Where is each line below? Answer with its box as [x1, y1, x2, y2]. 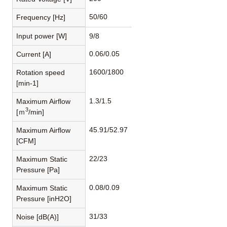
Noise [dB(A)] [16, 212, 59, 221]
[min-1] [16, 79, 39, 87]
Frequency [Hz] [16, 13, 66, 21]
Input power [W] [16, 31, 67, 40]
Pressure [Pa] [16, 165, 60, 174]
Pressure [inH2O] [16, 194, 72, 203]
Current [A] [16, 50, 52, 58]
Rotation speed [16, 68, 65, 77]
